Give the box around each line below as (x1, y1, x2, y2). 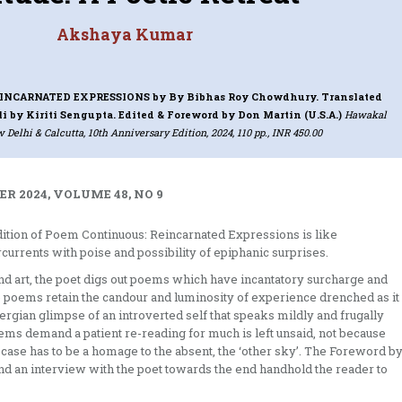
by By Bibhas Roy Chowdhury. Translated (153, 89, 383, 103)
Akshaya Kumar (57, 22, 194, 45)
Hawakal (344, 107, 387, 121)
